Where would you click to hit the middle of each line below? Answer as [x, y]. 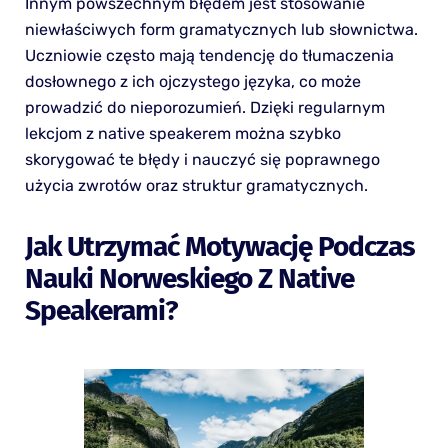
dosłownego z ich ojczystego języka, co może [192, 81]
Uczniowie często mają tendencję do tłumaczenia [209, 55]
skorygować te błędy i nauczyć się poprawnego [202, 159]
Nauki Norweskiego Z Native [189, 278]
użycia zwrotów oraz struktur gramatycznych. [196, 185]
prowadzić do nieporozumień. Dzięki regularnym [204, 107]
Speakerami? [100, 310]
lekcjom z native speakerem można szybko [182, 133]
